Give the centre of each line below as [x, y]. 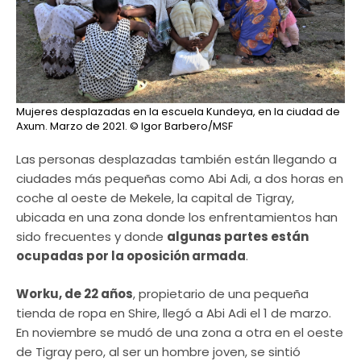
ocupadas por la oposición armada [131, 256]
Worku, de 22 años [75, 293]
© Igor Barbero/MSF [180, 127]
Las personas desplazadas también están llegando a [176, 160]
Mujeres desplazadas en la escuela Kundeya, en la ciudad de [178, 112]
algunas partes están [238, 237]
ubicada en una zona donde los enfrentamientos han [177, 218]
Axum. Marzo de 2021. [72, 127]
